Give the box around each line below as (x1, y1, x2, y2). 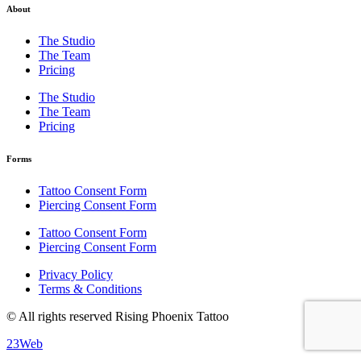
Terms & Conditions (39, 281, 142, 296)
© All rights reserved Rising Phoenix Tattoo (6, 309, 229, 323)
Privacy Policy (39, 267, 113, 281)
